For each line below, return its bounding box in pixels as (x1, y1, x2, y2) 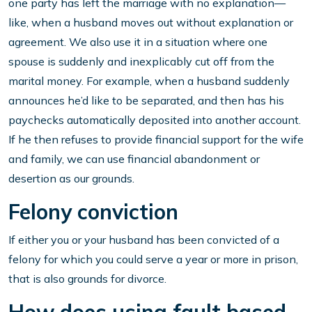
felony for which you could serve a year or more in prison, (8, 252, 298, 267)
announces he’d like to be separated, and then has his (8, 93, 284, 108)
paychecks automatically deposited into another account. (8, 113, 301, 127)
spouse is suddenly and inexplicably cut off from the (8, 54, 274, 69)
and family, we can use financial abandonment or (8, 152, 260, 166)
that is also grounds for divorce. (8, 272, 166, 286)
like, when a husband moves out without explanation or (8, 15, 293, 30)
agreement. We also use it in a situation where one (8, 35, 267, 49)
